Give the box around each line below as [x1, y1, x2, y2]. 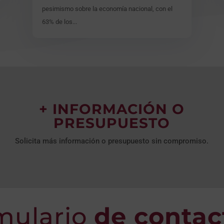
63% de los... [41, 18, 77, 26]
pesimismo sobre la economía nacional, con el [41, 5, 172, 13]
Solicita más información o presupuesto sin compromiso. [15, 136, 209, 145]
